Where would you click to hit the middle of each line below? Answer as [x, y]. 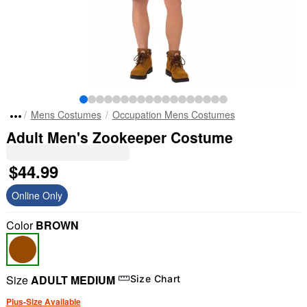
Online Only [37, 195]
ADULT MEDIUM [73, 280]
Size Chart [156, 278]
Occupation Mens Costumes [173, 114]
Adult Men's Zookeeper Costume [119, 137]
